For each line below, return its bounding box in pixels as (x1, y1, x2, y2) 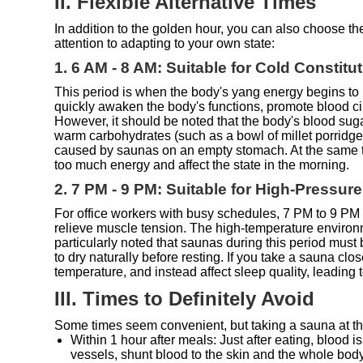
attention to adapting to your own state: (54, 36, 275, 50)
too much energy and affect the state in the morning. (54, 157, 350, 172)
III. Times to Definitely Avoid (54, 287, 315, 310)
